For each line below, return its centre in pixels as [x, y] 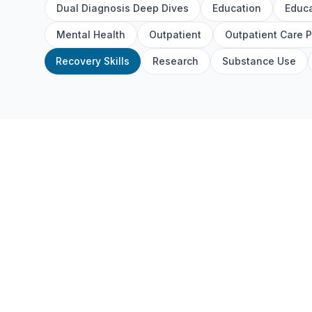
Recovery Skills [93, 61]
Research [175, 61]
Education [237, 8]
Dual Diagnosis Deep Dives [123, 8]
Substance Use [259, 61]
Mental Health [91, 34]
